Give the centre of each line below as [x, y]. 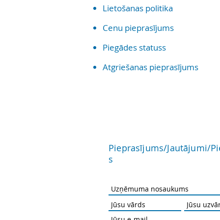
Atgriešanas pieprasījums [151, 67]
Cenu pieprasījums [138, 28]
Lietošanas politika [138, 8]
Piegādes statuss [134, 48]
